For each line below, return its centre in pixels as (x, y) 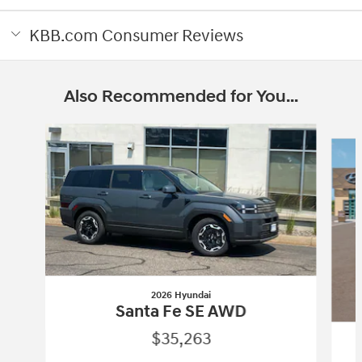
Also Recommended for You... (181, 97)
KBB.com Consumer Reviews (136, 36)
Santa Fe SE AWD (181, 312)
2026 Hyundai (181, 296)
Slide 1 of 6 (32, 131)
